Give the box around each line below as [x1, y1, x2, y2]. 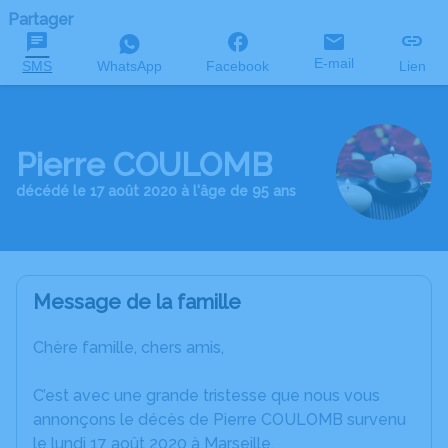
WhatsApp [96, 58, 162, 74]
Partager [8, 10, 73, 29]
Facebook [206, 58, 270, 74]
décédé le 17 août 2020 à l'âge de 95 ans [16, 183, 296, 200]
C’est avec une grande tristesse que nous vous [33, 386, 380, 406]
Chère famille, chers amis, [33, 338, 224, 358]
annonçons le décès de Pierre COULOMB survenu [33, 410, 406, 430]
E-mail [314, 55, 355, 71]
